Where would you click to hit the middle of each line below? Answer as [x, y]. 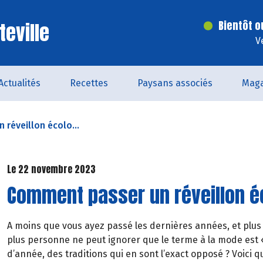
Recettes [89, 83]
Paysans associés [175, 83]
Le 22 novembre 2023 [51, 169]
